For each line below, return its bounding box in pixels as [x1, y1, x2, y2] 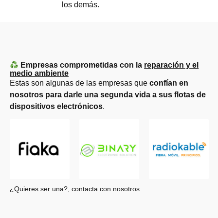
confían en [149, 78, 188, 87]
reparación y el [144, 61, 199, 70]
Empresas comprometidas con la [18, 61, 145, 70]
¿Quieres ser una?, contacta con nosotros [10, 185, 140, 193]
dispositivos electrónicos [10, 102, 103, 110]
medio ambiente [10, 69, 69, 77]
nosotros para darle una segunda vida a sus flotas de [10, 90, 206, 99]
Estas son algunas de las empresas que [10, 78, 149, 87]
